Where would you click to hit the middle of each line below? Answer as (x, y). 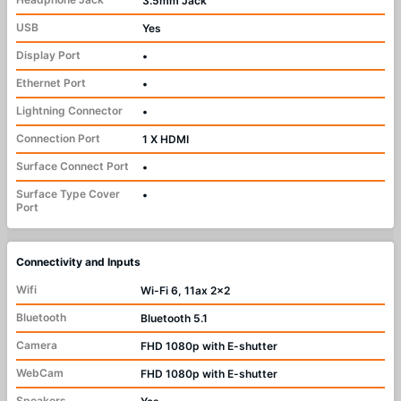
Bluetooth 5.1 (174, 319)
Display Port (48, 55)
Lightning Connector (69, 111)
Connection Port (58, 139)
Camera (37, 346)
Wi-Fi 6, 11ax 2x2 (185, 291)
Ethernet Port (51, 83)
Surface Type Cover (68, 194)
